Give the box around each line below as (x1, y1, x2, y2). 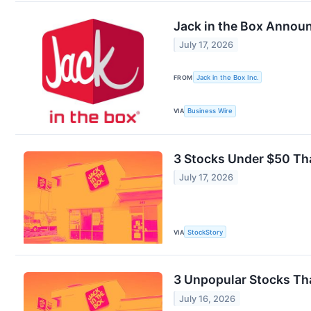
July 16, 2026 (179, 293, 236, 304)
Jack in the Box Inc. (196, 73, 259, 81)
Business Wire (187, 107, 233, 115)
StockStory (187, 228, 224, 236)
